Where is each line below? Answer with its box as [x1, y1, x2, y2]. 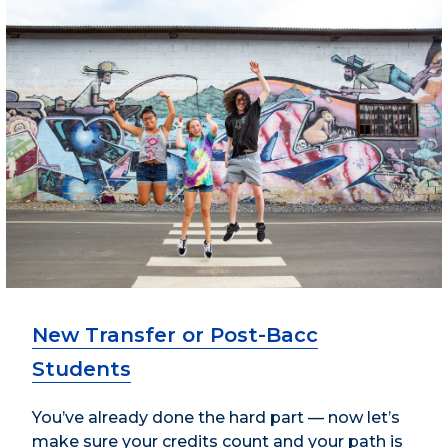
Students [32, 356, 131, 381]
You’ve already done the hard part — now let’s [32, 407, 400, 427]
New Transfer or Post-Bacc [32, 322, 318, 347]
